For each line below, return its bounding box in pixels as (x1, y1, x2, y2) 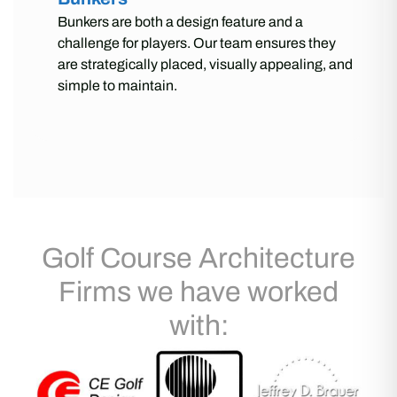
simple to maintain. (58, 77, 177, 93)
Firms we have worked (58, 276, 339, 307)
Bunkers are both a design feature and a (58, 13, 303, 29)
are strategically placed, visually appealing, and (58, 56, 353, 72)
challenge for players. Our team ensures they (58, 35, 336, 51)
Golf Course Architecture (42, 242, 355, 274)
